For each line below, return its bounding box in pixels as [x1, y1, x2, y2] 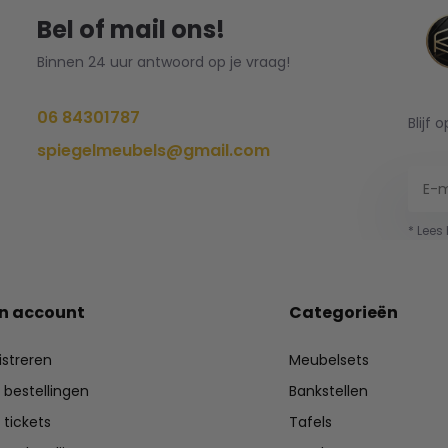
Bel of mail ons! [36, 13, 225, 46]
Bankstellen [289, 381, 369, 402]
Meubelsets [289, 350, 370, 371]
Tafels [289, 412, 333, 433]
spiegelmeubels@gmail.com [36, 139, 270, 162]
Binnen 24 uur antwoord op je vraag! [36, 52, 290, 72]
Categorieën [289, 301, 399, 325]
